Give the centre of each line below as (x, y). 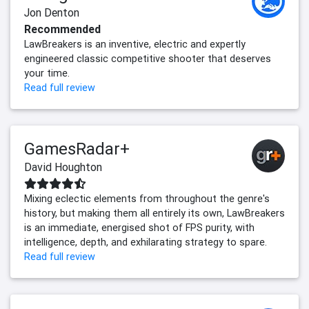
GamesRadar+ (77, 149)
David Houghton (63, 167)
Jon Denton (52, 13)
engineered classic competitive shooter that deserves (148, 59)
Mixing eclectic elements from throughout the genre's (147, 199)
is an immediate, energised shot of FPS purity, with (139, 228)
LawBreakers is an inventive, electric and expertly (135, 44)
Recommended (62, 29)
